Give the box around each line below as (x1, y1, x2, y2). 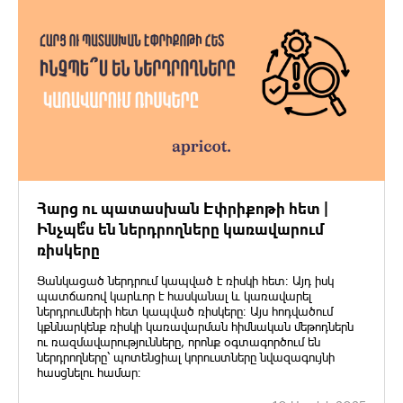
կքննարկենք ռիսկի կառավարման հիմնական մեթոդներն (37, 321, 354, 335)
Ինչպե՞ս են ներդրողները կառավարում (37, 221, 324, 238)
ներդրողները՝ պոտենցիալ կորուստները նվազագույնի (37, 352, 335, 365)
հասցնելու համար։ (37, 367, 141, 381)
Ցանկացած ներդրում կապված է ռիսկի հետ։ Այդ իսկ (37, 275, 334, 289)
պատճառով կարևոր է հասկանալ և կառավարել (37, 291, 311, 304)
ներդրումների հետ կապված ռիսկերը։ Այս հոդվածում (37, 306, 333, 319)
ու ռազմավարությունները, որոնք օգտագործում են (37, 336, 320, 350)
